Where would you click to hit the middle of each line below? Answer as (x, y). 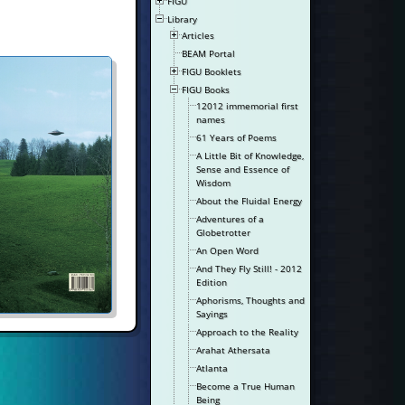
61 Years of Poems (237, 137)
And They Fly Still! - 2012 (250, 268)
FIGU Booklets (212, 71)
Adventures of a (231, 219)
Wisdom (214, 183)
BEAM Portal (209, 53)
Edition (212, 282)
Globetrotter (224, 232)
